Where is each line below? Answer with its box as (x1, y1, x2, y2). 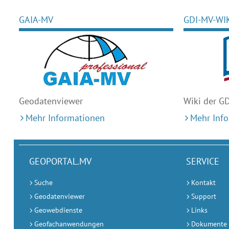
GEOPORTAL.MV (29, 155, 91, 167)
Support (191, 192, 217, 201)
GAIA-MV (18, 14, 53, 26)
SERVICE (186, 155, 220, 167)
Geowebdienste (34, 205, 82, 215)
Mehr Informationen (25, 112, 105, 124)
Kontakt (191, 178, 216, 187)
